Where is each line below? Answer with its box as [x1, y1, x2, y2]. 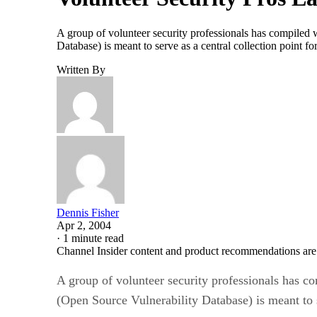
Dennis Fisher [57, 206, 119, 219]
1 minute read [63, 231, 124, 244]
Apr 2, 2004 [57, 219, 111, 231]
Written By [57, 63, 105, 76]
